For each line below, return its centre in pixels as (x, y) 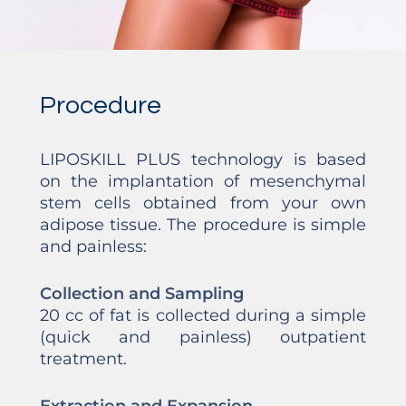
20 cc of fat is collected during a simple (203, 316)
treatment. (83, 359)
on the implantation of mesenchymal (203, 182)
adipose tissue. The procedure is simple (203, 225)
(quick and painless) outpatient (203, 338)
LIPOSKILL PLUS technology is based (203, 160)
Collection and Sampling (141, 294)
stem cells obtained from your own (203, 203)
